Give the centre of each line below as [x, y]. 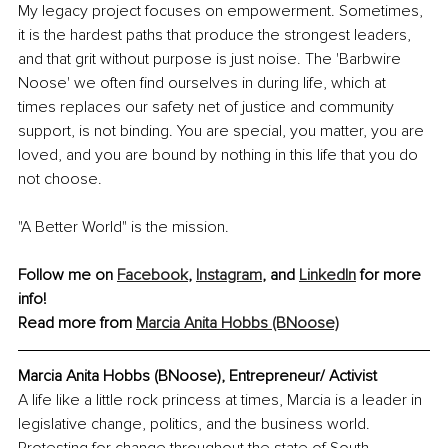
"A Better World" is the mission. [123, 226]
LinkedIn [327, 274]
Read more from [77, 322]
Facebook [152, 274]
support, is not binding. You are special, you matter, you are [223, 130]
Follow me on [67, 274]
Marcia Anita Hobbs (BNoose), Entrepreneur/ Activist [197, 375]
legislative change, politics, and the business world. [196, 423]
